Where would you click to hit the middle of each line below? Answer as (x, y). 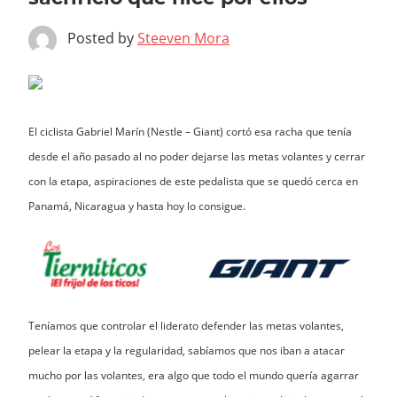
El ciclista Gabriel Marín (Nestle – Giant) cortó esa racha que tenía (190, 132)
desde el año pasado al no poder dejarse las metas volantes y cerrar (197, 157)
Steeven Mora (183, 39)
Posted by (102, 39)
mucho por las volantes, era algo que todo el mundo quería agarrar (194, 376)
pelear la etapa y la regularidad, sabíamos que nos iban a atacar (187, 351)
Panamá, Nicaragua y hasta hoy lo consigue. (137, 206)
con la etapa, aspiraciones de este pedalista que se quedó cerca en (193, 182)
